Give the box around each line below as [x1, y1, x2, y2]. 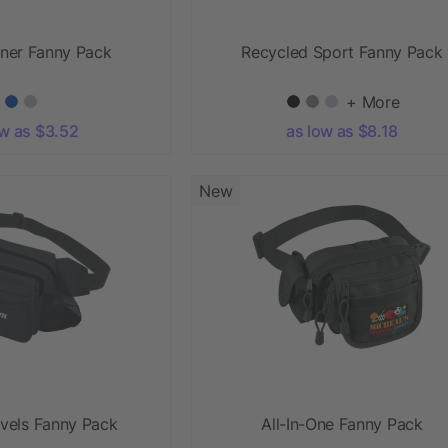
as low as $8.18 [285, 120, 399, 141]
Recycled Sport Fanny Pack [241, 41, 443, 62]
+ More [346, 91, 400, 112]
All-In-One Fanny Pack [261, 413, 423, 434]
